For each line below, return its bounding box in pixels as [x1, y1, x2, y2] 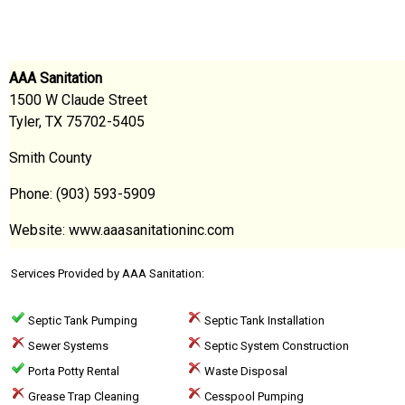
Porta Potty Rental [25, 364, 119, 378]
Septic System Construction [202, 339, 349, 353]
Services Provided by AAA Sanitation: [11, 267, 204, 280]
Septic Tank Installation [202, 314, 325, 327]
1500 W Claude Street [9, 91, 147, 108]
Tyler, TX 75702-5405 [9, 113, 145, 130]
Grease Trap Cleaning [25, 390, 139, 403]
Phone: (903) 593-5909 [9, 185, 155, 202]
